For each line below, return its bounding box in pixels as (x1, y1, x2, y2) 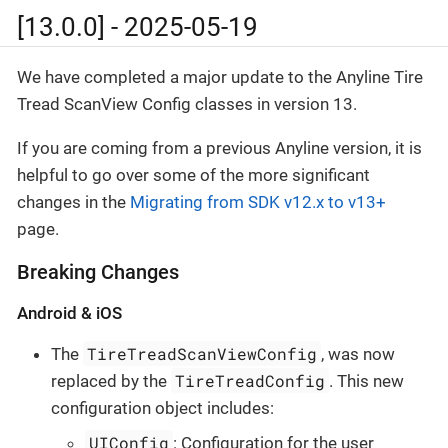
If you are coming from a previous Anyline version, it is (17, 137, 422, 158)
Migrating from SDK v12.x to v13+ (130, 191, 386, 212)
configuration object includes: (51, 397, 274, 418)
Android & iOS (17, 302, 122, 323)
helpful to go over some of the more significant (17, 164, 370, 185)
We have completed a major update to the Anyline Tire (17, 66, 423, 87)
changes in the (17, 191, 130, 212)
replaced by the (51, 370, 171, 391)
